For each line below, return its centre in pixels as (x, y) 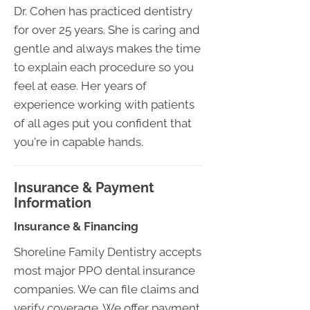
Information (53, 202)
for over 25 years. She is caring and (107, 29)
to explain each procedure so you (104, 67)
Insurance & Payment (84, 187)
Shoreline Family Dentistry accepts (108, 252)
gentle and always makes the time (107, 48)
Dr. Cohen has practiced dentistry (103, 11)
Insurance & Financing (76, 226)
